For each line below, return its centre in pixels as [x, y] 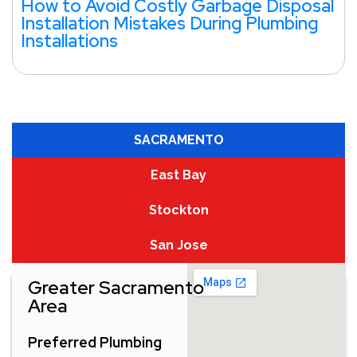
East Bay [178, 175]
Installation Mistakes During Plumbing [169, 23]
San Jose [178, 245]
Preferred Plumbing [95, 342]
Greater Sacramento [116, 287]
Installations [69, 41]
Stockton [178, 210]
